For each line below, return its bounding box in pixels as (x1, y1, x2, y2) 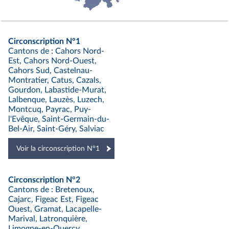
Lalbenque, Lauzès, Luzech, (8, 96, 104, 104)
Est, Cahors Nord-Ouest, (8, 57, 97, 65)
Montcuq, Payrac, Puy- (8, 105, 91, 114)
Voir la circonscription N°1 (16, 145, 100, 153)
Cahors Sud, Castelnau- (8, 66, 93, 75)
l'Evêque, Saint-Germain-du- (8, 115, 109, 124)
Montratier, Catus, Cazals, (8, 76, 101, 85)
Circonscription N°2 (8, 176, 80, 185)
